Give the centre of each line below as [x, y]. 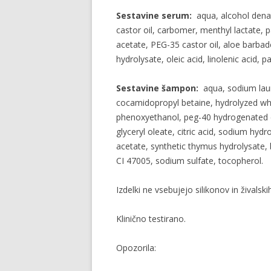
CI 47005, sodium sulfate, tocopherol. [190, 161]
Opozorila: [136, 248]
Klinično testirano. [151, 219]
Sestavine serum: [154, 15]
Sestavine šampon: [157, 88]
